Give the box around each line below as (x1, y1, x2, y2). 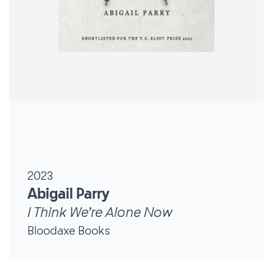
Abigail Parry (27, 186, 110, 202)
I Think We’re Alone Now (27, 205, 172, 220)
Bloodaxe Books (27, 224, 110, 237)
